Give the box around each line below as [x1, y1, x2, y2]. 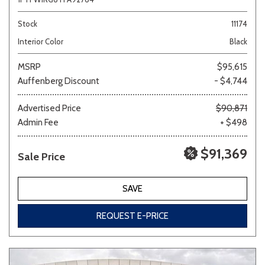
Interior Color [18, 36, 63, 46]
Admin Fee [18, 117, 59, 128]
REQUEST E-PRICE [96, 210, 169, 221]
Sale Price [18, 150, 65, 163]
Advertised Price [18, 102, 81, 114]
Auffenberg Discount [18, 75, 99, 86]
